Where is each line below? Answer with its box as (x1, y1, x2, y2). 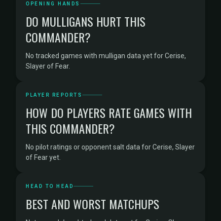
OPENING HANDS (26, 1, 80, 6)
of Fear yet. (26, 153, 61, 161)
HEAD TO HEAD (26, 184, 74, 189)
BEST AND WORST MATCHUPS (26, 195, 159, 213)
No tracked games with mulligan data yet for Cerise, (26, 52, 186, 60)
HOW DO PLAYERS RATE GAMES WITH (26, 104, 192, 121)
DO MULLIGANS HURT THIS (26, 12, 146, 30)
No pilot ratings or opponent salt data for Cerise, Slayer (26, 143, 195, 151)
